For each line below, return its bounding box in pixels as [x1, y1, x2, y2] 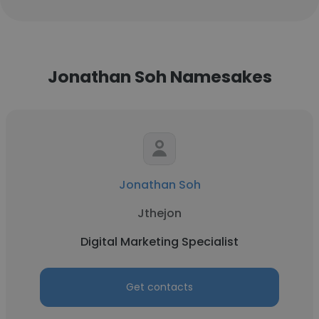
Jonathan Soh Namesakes [47, 65, 272, 88]
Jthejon [137, 205, 182, 221]
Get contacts [126, 280, 193, 294]
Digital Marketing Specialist [80, 234, 239, 250]
